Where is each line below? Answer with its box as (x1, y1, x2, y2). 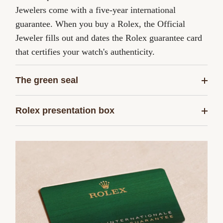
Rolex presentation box (15, 106, 115, 116)
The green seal (15, 75, 79, 86)
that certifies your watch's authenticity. (15, 46, 155, 57)
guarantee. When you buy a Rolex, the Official (15, 18, 186, 29)
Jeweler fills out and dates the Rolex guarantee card (15, 32, 203, 43)
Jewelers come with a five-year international (15, 4, 176, 15)
